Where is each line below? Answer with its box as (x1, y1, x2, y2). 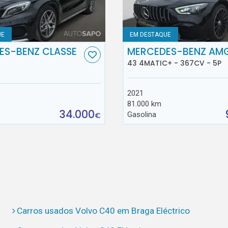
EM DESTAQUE (130, 31, 172, 38)
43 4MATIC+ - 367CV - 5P (127, 58, 221, 69)
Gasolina (127, 110, 156, 120)
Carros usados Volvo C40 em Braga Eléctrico (17, 206, 190, 216)
